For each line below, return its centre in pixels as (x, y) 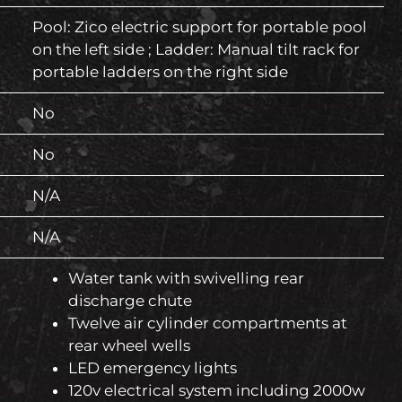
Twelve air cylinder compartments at (208, 323)
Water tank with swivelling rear (186, 279)
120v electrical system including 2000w (217, 391)
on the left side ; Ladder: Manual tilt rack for (196, 50)
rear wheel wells (129, 346)
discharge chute (130, 301)
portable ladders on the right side (160, 72)
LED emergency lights (153, 368)
